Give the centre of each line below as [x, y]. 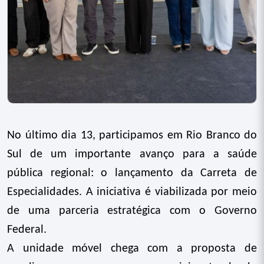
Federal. [27, 230]
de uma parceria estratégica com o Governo [132, 211]
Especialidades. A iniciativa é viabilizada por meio [132, 192]
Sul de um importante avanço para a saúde [132, 154]
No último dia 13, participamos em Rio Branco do [132, 136]
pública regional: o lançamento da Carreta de [132, 173]
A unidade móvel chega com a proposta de [132, 249]
